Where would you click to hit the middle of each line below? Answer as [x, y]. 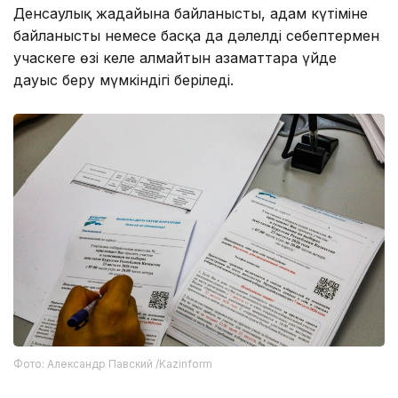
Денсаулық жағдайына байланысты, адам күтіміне [191, 14]
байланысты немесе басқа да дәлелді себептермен [196, 36]
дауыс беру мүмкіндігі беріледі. [123, 80]
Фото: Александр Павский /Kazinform [113, 363]
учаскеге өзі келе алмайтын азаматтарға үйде [175, 58]
